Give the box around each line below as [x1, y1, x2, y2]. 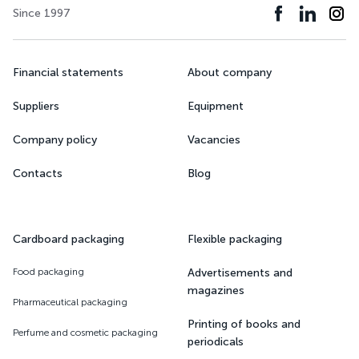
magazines [188, 284, 244, 298]
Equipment [188, 99, 244, 114]
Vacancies [188, 133, 240, 147]
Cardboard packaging [13, 232, 124, 247]
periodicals [188, 335, 244, 349]
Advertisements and [188, 266, 292, 280]
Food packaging [13, 266, 84, 278]
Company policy [13, 133, 97, 147]
